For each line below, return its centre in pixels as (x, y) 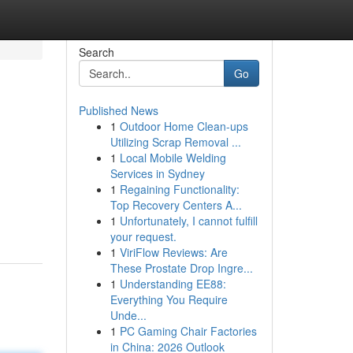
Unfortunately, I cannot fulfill (188, 221)
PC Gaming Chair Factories (188, 331)
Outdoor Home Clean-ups (184, 126)
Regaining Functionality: (179, 189)
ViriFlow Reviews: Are (173, 252)
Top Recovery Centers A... (176, 205)
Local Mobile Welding (173, 158)
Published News (118, 110)
